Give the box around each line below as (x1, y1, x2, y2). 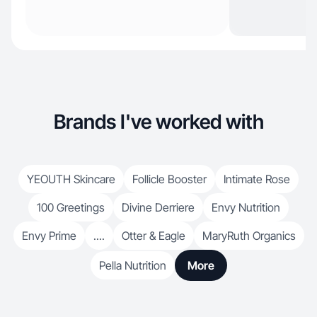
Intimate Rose (224, 172, 290, 186)
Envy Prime (21, 229, 76, 243)
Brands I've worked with (53, 110, 264, 134)
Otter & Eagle (121, 229, 185, 243)
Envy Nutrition (212, 200, 280, 214)
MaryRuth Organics (202, 229, 296, 243)
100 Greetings (37, 200, 105, 214)
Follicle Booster (132, 172, 207, 186)
